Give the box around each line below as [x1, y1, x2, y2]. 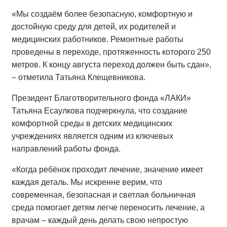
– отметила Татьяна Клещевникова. [12, 72, 145, 82]
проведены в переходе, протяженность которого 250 [12, 47, 211, 56]
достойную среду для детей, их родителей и [12, 22, 176, 31]
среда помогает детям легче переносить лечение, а [12, 203, 205, 212]
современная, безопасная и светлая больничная [12, 190, 196, 199]
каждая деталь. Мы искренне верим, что [12, 177, 162, 186]
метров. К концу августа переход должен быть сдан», [12, 60, 211, 69]
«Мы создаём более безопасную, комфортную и [12, 9, 193, 18]
